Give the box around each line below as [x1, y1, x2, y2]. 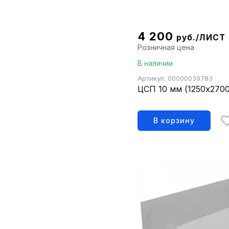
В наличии [138, 59, 173, 68]
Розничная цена [138, 43, 195, 52]
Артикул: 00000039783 [138, 74, 213, 83]
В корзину [153, 116, 195, 125]
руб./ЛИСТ [176, 33, 225, 43]
